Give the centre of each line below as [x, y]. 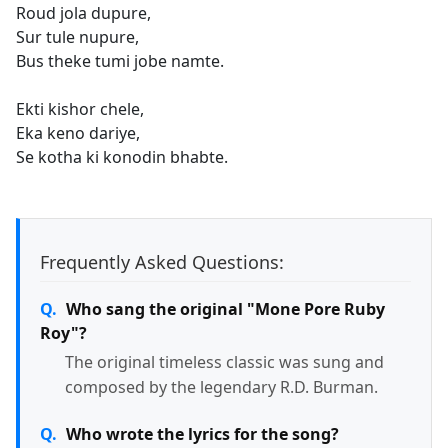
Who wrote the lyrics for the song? [202, 433]
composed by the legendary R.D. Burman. [221, 386]
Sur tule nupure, [77, 36]
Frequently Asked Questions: [162, 261]
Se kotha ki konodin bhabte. [122, 156]
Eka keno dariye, [78, 132]
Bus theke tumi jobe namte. [120, 60]
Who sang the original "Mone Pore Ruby [225, 308]
